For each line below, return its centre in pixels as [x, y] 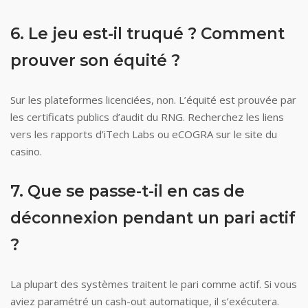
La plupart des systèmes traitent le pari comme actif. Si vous [154, 284]
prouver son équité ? [95, 60]
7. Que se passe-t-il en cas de [128, 191]
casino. [26, 151]
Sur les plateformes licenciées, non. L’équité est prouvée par [153, 100]
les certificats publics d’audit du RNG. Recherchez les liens [147, 117]
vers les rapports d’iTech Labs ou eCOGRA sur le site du [144, 134]
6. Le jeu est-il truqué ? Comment [147, 34]
